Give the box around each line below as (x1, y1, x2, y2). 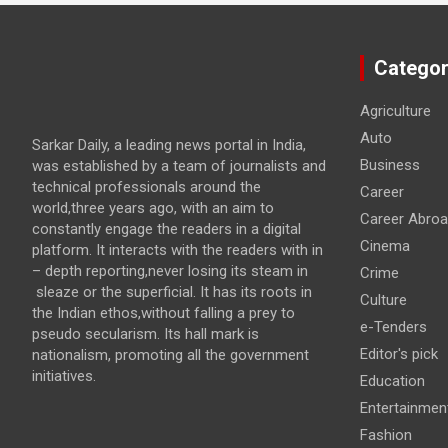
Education (359, 371, 425, 390)
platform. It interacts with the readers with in (32, 240, 323, 259)
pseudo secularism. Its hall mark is (32, 324, 259, 343)
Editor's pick (359, 344, 438, 363)
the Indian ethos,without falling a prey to (32, 303, 295, 322)
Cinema (359, 236, 410, 255)
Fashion (359, 425, 412, 444)
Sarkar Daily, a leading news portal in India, (32, 135, 306, 154)
